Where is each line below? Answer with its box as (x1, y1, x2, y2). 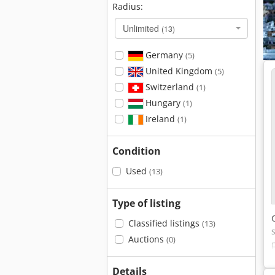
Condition (112, 144, 161, 158)
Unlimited (123, 22, 161, 34)
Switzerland (142, 81, 196, 93)
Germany (142, 49, 185, 61)
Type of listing (112, 196, 180, 210)
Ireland (142, 113, 177, 125)
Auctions (128, 233, 166, 245)
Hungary (142, 97, 183, 109)
